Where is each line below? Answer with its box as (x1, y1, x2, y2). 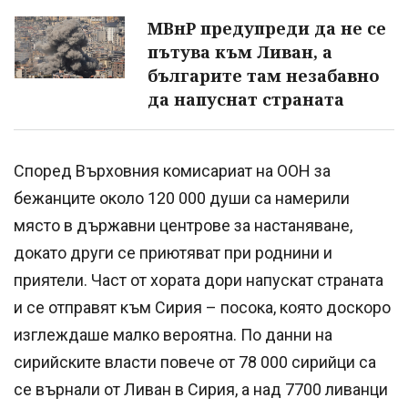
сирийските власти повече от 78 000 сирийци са (14, 352, 376, 372)
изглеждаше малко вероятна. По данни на (14, 325, 332, 345)
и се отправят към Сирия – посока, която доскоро (14, 298, 391, 318)
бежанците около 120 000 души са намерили (14, 189, 350, 209)
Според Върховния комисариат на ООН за (14, 161, 331, 181)
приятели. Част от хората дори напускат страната (14, 270, 383, 291)
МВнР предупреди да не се (148, 17, 386, 40)
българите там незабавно (148, 65, 380, 87)
